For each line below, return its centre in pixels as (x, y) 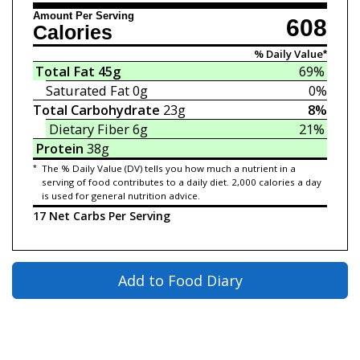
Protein (60, 149)
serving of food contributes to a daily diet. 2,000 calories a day (181, 182)
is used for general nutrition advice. (121, 196)
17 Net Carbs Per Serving (101, 216)
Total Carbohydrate (96, 110)
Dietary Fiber (89, 129)
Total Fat (65, 72)
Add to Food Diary (180, 281)
